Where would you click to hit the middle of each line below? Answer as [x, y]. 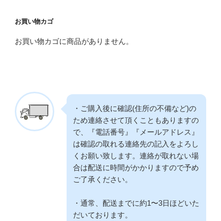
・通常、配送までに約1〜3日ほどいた [136, 203]
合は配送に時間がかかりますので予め [136, 168]
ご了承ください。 [103, 180]
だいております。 [103, 215]
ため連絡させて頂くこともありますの [136, 120]
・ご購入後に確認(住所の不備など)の [135, 109]
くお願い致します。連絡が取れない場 [136, 156]
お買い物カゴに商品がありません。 [74, 41]
